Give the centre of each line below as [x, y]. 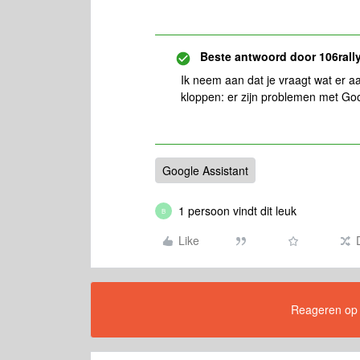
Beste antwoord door [258, 56]
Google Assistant [205, 170]
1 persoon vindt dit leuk [237, 211]
